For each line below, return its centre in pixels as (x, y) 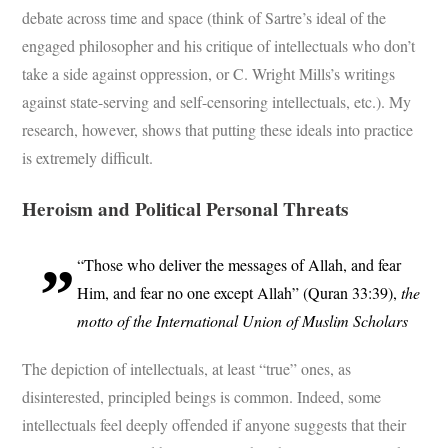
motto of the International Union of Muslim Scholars (243, 321)
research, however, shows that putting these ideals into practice (218, 129)
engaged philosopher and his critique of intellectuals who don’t (219, 45)
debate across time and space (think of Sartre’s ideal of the (204, 17)
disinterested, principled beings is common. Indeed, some (202, 397)
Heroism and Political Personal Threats (185, 208)
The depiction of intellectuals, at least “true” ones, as (187, 369)
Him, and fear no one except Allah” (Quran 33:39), (239, 293)
